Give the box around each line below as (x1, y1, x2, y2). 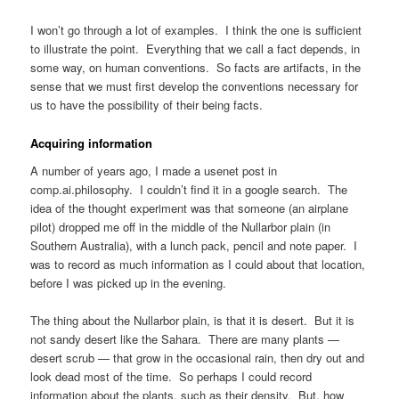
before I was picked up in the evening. (30, 274, 227, 292)
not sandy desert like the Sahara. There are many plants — (30, 330, 340, 348)
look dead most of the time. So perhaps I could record (30, 368, 313, 386)
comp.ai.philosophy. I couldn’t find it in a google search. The (30, 181, 348, 199)
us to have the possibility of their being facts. (30, 96, 264, 114)
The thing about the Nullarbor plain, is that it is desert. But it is (30, 312, 355, 330)
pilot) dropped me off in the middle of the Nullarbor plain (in (30, 218, 331, 236)
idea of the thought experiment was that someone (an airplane (30, 199, 349, 217)
